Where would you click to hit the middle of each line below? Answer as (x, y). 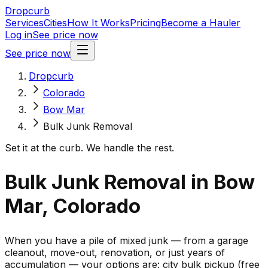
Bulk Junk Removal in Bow (130, 182)
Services (24, 23)
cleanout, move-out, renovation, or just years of (115, 252)
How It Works (98, 23)
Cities (55, 23)
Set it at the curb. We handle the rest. (89, 148)
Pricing (145, 23)
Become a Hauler (201, 23)
